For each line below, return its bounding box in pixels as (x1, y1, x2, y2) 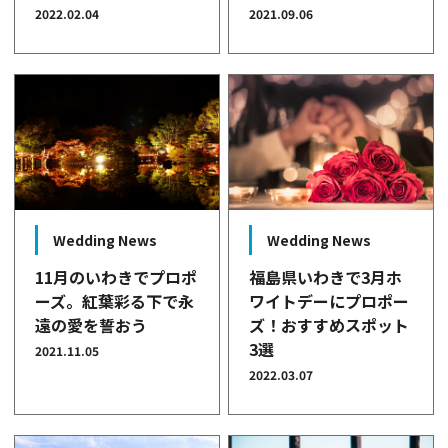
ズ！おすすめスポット (249, 313, 410, 338)
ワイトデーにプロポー (249, 289, 410, 314)
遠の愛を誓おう (35, 313, 148, 338)
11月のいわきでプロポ (35, 265, 198, 290)
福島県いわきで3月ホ (249, 265, 403, 290)
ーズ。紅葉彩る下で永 (35, 289, 195, 314)
